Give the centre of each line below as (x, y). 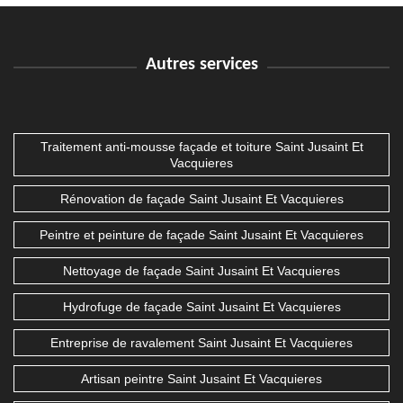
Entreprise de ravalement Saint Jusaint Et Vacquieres (201, 343)
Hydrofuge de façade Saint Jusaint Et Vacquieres (201, 307)
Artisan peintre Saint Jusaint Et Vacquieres (201, 379)
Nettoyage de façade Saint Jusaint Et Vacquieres (201, 271)
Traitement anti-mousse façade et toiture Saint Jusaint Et (201, 147)
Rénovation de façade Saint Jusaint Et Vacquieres (201, 199)
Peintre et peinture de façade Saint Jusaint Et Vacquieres (201, 235)
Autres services (201, 65)
